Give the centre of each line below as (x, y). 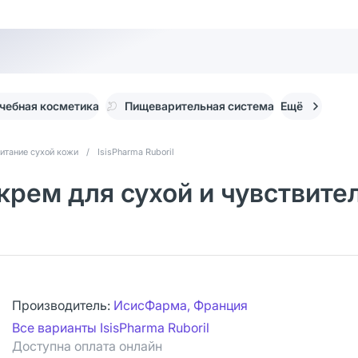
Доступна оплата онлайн (87, 346)
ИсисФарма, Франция (181, 305)
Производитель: (63, 305)
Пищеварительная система (199, 106)
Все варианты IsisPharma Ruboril (111, 328)
